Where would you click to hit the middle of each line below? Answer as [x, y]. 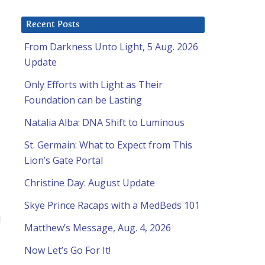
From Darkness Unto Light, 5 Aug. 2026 [111, 47]
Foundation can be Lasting [83, 100]
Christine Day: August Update [90, 183]
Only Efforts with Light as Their [93, 85]
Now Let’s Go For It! [67, 251]
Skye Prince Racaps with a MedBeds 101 [112, 206]
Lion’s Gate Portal [64, 161]
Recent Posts [53, 25]
